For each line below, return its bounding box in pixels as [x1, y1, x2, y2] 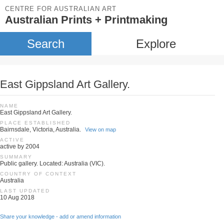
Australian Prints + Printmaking [5, 13, 167, 26]
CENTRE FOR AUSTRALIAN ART [5, 5, 116, 12]
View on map [85, 126, 116, 132]
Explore [135, 37, 176, 50]
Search [26, 37, 64, 50]
